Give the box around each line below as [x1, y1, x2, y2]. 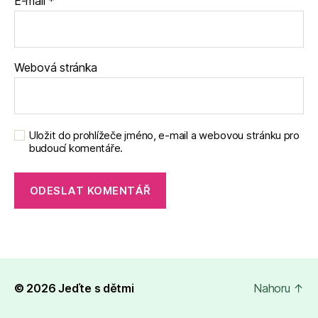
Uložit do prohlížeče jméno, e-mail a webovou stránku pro [28, 128, 300, 142]
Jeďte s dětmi [58, 281, 134, 295]
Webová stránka [14, 60, 98, 75]
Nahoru [253, 281, 294, 295]
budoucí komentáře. [28, 141, 124, 155]
